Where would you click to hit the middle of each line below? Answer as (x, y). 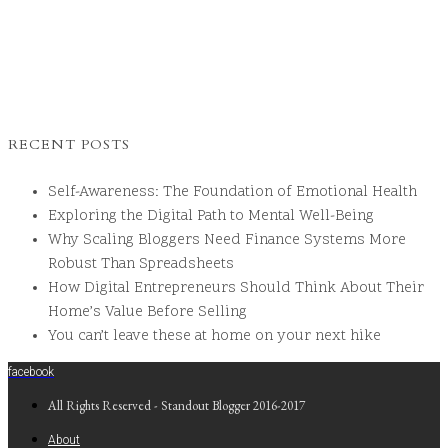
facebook (31, 371)
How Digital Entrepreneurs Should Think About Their (236, 288)
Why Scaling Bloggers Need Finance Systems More (227, 240)
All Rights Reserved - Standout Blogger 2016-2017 (176, 405)
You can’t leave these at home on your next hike (214, 336)
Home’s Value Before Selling (147, 312)
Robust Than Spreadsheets (141, 264)
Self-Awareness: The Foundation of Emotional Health (232, 192)
